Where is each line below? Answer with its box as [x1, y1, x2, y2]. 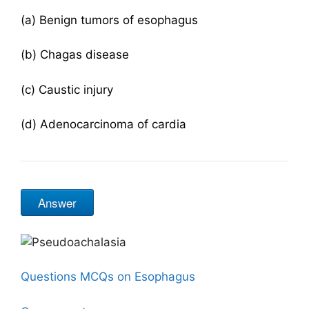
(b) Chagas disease [21, 48, 129, 61]
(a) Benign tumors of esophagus [21, 12, 198, 27]
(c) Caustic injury [21, 82, 113, 97]
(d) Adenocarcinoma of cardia [21, 117, 186, 131]
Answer [38, 194, 77, 211]
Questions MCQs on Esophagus [21, 270, 199, 283]
